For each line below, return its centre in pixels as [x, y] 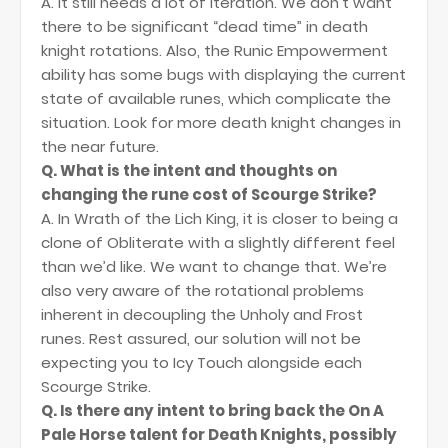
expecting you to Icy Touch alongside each [201, 362]
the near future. [100, 146]
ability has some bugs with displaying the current [223, 74]
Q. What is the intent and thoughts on [189, 170]
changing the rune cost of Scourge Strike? [209, 194]
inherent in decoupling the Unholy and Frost [202, 314]
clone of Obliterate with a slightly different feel [218, 242]
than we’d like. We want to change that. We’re [214, 266]
